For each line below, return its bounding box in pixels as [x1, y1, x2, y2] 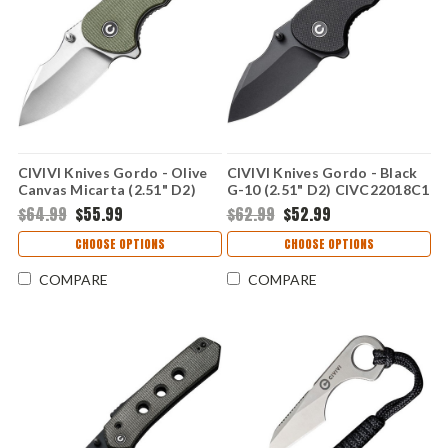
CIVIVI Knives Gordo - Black [226, 164, 418, 182]
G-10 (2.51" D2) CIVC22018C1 [226, 181, 430, 199]
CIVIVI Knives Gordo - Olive [17, 164, 208, 182]
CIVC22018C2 [17, 198, 113, 216]
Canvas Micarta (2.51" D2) [17, 181, 196, 199]
